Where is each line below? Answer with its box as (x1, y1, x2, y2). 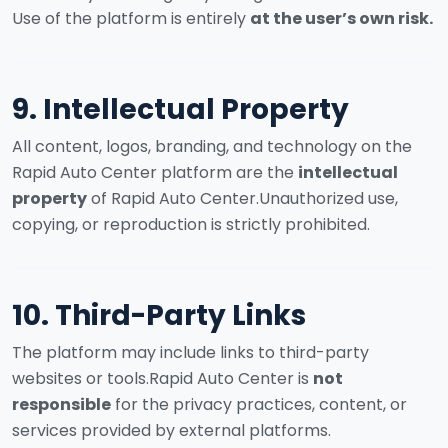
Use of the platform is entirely (12, 7, 250, 30)
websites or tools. (12, 367, 149, 390)
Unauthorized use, (259, 187, 398, 210)
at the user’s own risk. (250, 7, 433, 30)
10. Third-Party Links (12, 296, 306, 335)
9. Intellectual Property (12, 90, 349, 129)
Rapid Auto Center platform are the (12, 161, 298, 184)
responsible (12, 393, 111, 416)
